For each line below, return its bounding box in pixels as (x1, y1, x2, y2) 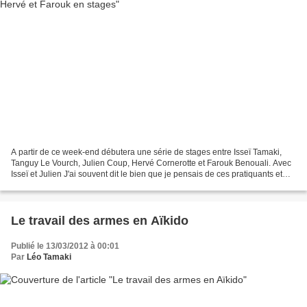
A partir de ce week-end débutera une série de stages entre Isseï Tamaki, (11, 147, 282, 157)
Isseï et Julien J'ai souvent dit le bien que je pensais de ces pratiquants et (11, 169, 282, 179)
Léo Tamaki (27, 251, 71, 262)
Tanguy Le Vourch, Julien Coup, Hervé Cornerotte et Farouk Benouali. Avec (11, 158, 291, 168)
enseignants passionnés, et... (11, 180, 119, 190)
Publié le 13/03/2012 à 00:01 (11, 241, 119, 251)
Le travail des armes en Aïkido (11, 213, 188, 228)
